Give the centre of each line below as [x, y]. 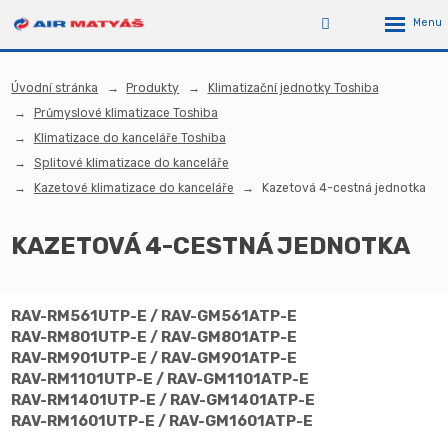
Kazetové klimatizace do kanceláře [133, 187]
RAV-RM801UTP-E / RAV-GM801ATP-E [154, 336]
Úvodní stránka [55, 87]
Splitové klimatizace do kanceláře [131, 162]
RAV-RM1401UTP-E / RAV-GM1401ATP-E [163, 399]
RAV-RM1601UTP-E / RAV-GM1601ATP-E [162, 420]
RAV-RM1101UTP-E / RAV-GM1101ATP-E [160, 378]
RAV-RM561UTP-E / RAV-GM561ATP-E [154, 315]
